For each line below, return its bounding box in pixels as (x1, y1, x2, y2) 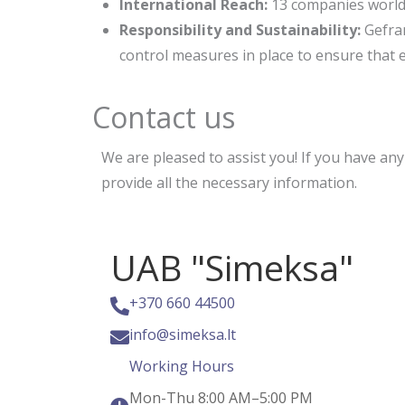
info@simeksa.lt (129, 325, 236, 345)
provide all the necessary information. (101, 173, 357, 193)
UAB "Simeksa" (110, 243, 353, 292)
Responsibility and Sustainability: (119, 20, 364, 41)
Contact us (92, 98, 235, 137)
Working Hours (129, 356, 234, 377)
